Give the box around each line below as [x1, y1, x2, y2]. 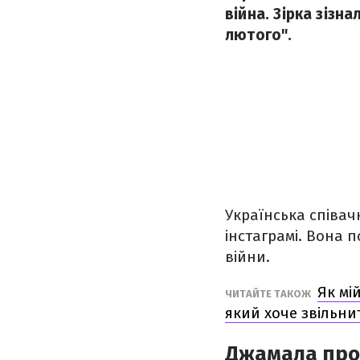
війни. [225, 247, 270, 266]
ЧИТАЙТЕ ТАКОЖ [225, 288, 313, 300]
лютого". [225, 26, 292, 44]
